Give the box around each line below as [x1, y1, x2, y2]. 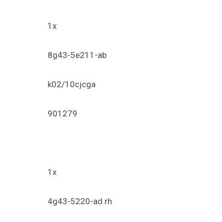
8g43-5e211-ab [48, 50, 107, 60]
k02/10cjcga [48, 79, 96, 89]
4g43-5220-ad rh [48, 196, 112, 206]
